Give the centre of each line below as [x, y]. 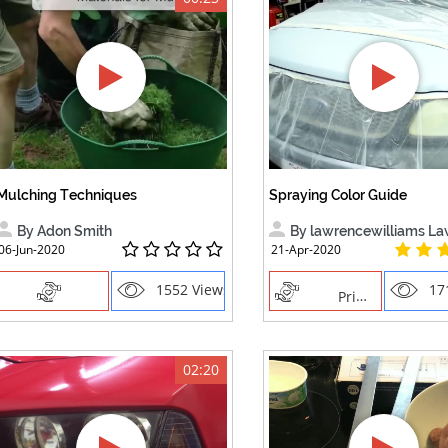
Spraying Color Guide [337, 195]
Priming [330, 297]
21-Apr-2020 [305, 249]
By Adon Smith [64, 231]
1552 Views [191, 289]
